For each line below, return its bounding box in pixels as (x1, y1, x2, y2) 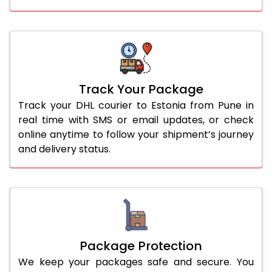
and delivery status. (18, 141, 110, 156)
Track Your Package (78, 80, 203, 98)
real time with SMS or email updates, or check (18, 112, 254, 127)
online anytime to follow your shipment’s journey (18, 127, 254, 141)
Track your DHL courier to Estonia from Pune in (18, 98, 254, 112)
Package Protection (80, 237, 202, 254)
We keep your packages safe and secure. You (18, 254, 254, 269)
